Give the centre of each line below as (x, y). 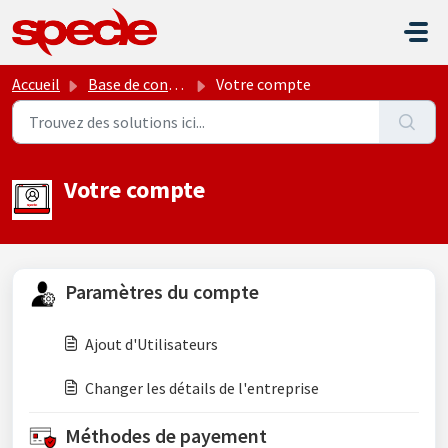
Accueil (36, 84)
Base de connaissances (128, 84)
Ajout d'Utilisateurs (151, 344)
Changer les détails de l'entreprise (202, 388)
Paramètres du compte (162, 291)
